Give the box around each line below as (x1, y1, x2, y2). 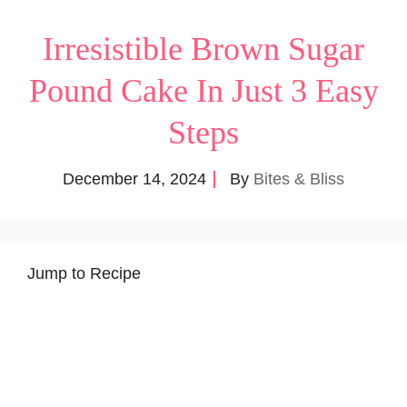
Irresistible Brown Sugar (43, 30, 364, 67)
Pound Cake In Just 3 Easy (28, 72, 379, 109)
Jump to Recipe (27, 263, 141, 283)
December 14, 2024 (63, 169, 206, 188)
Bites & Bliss (253, 169, 344, 188)
